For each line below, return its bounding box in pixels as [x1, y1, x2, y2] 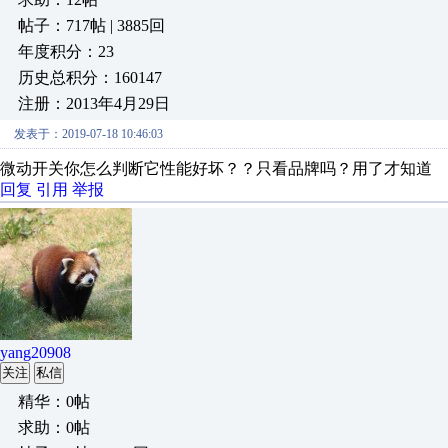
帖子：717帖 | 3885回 [18, 17, 165, 34]
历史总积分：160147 [18, 69, 162, 86]
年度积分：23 [18, 43, 114, 60]
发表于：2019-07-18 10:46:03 [14, 127, 163, 141]
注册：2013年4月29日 [18, 95, 170, 112]
